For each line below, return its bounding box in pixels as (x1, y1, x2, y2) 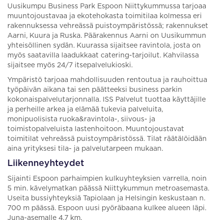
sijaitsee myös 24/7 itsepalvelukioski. (7, 62, 133, 69)
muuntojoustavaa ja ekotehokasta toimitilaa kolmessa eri (7, 13, 202, 20)
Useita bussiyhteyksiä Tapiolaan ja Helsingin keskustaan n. (7, 195, 205, 202)
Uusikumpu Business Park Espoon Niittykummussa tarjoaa (7, 3, 206, 10)
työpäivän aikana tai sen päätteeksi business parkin (7, 86, 182, 93)
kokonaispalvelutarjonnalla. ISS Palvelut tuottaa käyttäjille (7, 96, 206, 103)
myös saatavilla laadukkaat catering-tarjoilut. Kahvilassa (7, 52, 199, 59)
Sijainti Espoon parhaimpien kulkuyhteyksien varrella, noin (7, 175, 207, 182)
